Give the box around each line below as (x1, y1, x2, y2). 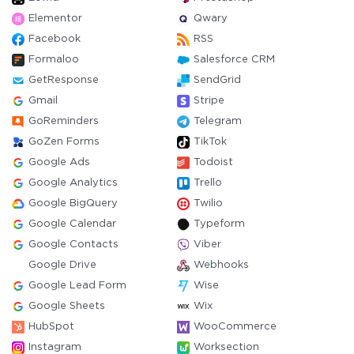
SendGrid (194, 76, 241, 85)
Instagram (28, 343, 81, 352)
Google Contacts (28, 240, 119, 249)
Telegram (194, 117, 242, 126)
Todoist (194, 158, 233, 167)
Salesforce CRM (194, 55, 275, 64)
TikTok (194, 137, 227, 146)
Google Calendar (28, 220, 116, 228)
